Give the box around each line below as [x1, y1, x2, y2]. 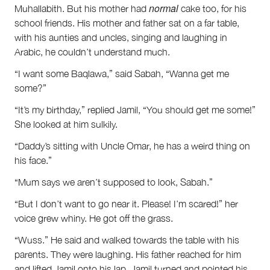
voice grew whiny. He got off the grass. [14, 213, 173, 224]
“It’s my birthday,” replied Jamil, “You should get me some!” [14, 104, 256, 116]
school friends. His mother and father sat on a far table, [14, 17, 239, 29]
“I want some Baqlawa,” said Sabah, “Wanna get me [14, 68, 229, 80]
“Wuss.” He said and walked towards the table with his [14, 234, 239, 246]
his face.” [14, 155, 52, 166]
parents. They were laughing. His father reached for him [14, 249, 241, 260]
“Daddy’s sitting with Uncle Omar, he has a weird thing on [14, 140, 250, 152]
